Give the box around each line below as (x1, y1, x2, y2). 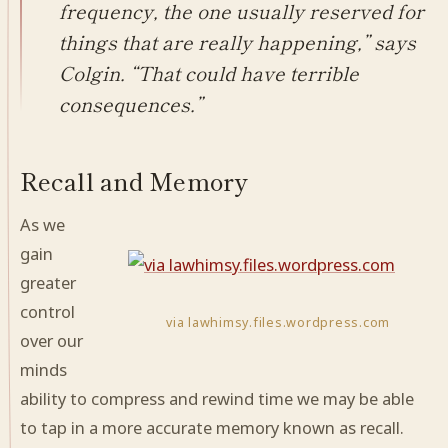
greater (20, 271, 76, 295)
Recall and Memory (20, 163, 249, 199)
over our (20, 329, 83, 353)
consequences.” (58, 88, 202, 118)
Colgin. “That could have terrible (58, 57, 359, 87)
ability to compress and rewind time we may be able (20, 387, 414, 411)
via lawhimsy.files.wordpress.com (166, 314, 390, 332)
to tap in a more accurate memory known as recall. (20, 416, 404, 440)
